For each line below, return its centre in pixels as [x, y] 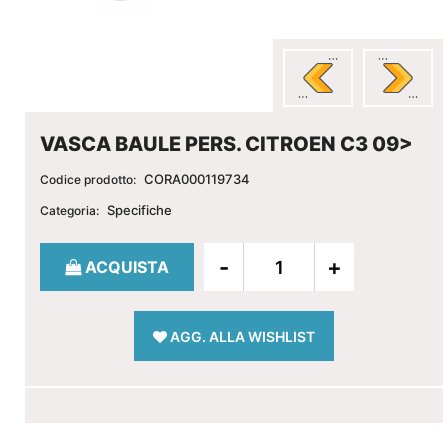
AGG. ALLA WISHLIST [242, 336]
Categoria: [69, 210]
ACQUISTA [127, 267]
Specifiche [140, 210]
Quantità [71, 254]
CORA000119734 [197, 179]
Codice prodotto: [88, 179]
